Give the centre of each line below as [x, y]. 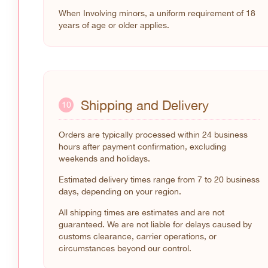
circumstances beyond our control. [125, 248]
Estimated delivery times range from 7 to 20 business [159, 179]
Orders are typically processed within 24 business [153, 134]
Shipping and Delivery [145, 105]
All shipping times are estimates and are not [141, 212]
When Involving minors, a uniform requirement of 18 [157, 13]
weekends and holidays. [104, 158]
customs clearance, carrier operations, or [138, 236]
